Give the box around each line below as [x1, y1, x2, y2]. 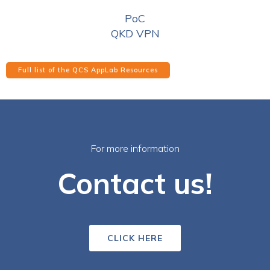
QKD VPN [110, 26, 160, 40]
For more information [90, 142, 180, 154]
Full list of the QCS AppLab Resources [18, 65, 158, 74]
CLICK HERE [107, 232, 163, 243]
